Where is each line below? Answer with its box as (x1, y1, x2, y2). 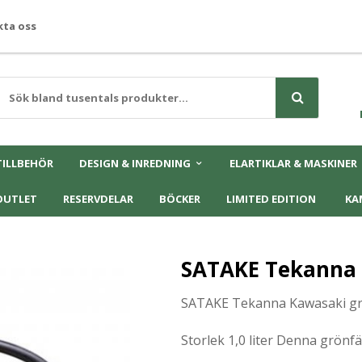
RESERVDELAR (63, 192, 133, 206)
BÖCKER (159, 192, 200, 206)
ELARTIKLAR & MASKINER (229, 156, 357, 170)
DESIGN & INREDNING (78, 156, 191, 170)
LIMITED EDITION (226, 192, 316, 206)
